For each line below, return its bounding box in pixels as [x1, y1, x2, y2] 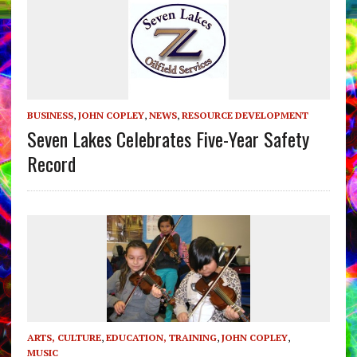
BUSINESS [26, 108, 73, 121]
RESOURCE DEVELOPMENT [181, 108, 308, 121]
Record [26, 148, 76, 178]
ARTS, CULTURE [26, 331, 101, 343]
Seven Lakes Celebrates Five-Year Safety [26, 124, 309, 153]
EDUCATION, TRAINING [105, 331, 217, 343]
